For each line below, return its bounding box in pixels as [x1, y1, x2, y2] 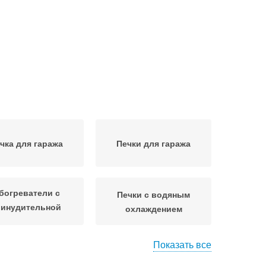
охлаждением [125, 202, 182, 214]
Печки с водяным [117, 188, 190, 200]
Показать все [153, 237, 211, 251]
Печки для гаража [116, 137, 191, 149]
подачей [8, 214, 43, 227]
